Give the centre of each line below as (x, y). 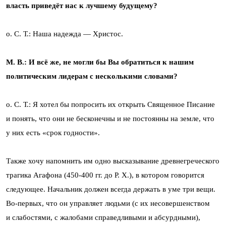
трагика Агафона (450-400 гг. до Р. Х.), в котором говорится (105, 175)
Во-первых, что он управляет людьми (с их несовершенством (108, 203)
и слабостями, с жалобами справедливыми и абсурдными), (103, 217)
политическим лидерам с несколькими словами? (92, 76)
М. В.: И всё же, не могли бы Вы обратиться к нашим (100, 62)
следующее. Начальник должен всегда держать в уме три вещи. (111, 189)
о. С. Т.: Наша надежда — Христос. (65, 34)
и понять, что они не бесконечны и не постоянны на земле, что (110, 118)
